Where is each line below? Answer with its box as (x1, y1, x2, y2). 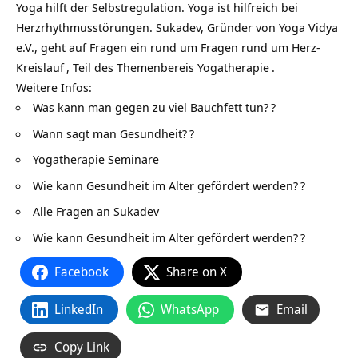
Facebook (54, 263, 109, 280)
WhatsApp (161, 300, 219, 318)
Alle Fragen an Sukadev (33, 203, 159, 219)
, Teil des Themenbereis (66, 59, 197, 75)
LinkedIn (54, 300, 103, 318)
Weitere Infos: (16, 79, 92, 95)
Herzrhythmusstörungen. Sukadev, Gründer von (16, 19, 279, 35)
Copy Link (54, 338, 109, 356)
